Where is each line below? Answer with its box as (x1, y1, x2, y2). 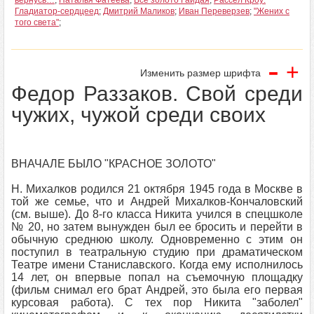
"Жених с (254, 6, 289, 16)
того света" (15, 18, 59, 27)
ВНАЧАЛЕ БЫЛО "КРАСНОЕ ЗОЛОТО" (11, 158, 216, 170)
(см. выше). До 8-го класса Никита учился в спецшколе (11, 208, 303, 220)
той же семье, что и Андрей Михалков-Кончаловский (11, 196, 303, 207)
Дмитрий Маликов (103, 6, 175, 16)
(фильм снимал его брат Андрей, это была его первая (11, 284, 303, 296)
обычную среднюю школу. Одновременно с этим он (11, 233, 303, 245)
